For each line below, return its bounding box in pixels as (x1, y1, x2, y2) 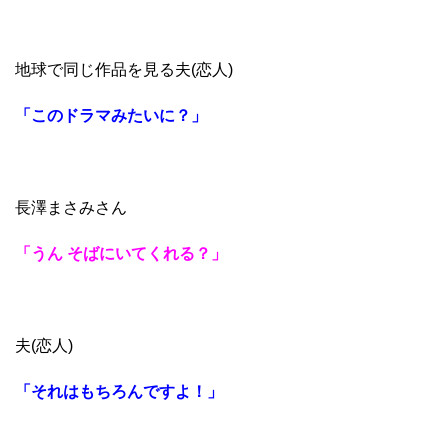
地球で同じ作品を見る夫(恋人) (15, 60, 233, 78)
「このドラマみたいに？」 (15, 106, 207, 124)
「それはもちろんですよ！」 (15, 382, 223, 400)
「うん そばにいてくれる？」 (15, 244, 227, 262)
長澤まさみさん (15, 198, 127, 216)
